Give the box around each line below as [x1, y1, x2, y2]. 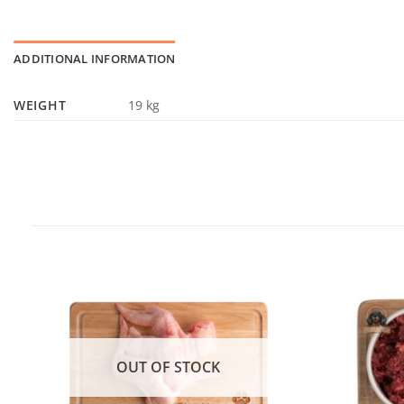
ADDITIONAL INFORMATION [14, 50, 176, 67]
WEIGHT [14, 96, 67, 114]
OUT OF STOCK [116, 356, 221, 377]
